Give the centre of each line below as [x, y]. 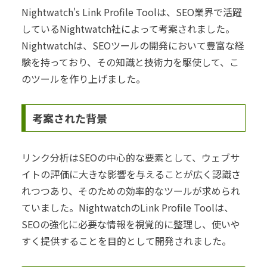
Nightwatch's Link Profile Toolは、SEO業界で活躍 [132, 12]
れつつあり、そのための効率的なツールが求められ [131, 190]
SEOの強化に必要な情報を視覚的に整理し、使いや [131, 224]
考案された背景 [69, 118]
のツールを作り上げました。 [83, 79]
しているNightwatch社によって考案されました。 [128, 29]
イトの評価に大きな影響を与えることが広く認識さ [131, 174]
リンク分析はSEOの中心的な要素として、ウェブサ [131, 157]
